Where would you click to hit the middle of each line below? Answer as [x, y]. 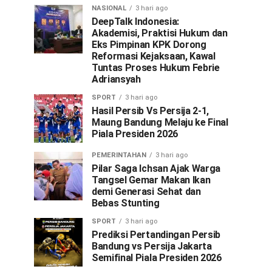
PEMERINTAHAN [119, 155]
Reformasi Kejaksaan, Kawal [154, 56]
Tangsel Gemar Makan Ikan [151, 180]
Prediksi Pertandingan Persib [156, 235]
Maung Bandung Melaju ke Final [160, 122]
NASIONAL [109, 8]
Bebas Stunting [126, 203]
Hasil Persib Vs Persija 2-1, [151, 111]
